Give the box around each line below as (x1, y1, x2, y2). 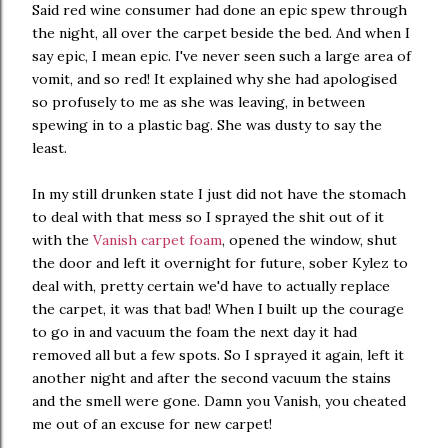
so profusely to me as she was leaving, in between (32, 93, 365, 111)
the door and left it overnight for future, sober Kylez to (32, 254, 408, 272)
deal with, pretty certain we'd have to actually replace (32, 277, 390, 295)
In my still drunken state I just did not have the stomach (32, 185, 406, 203)
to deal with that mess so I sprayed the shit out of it (32, 208, 384, 226)
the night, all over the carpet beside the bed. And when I (32, 24, 410, 42)
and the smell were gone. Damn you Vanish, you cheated (32, 392, 406, 410)
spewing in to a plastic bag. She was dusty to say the (32, 116, 382, 134)
